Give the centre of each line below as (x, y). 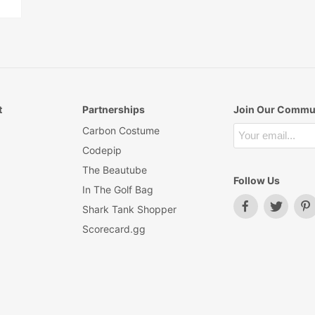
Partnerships (113, 109)
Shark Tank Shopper (129, 209)
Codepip (102, 150)
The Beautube (114, 170)
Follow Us (256, 180)
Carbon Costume (121, 130)
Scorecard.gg (114, 229)
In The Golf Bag (117, 189)
